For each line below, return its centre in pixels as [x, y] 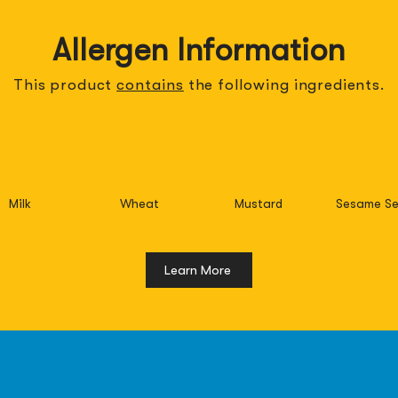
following [254, 85]
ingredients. [337, 85]
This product [65, 85]
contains [150, 85]
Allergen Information [199, 50]
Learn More [197, 270]
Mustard [258, 203]
